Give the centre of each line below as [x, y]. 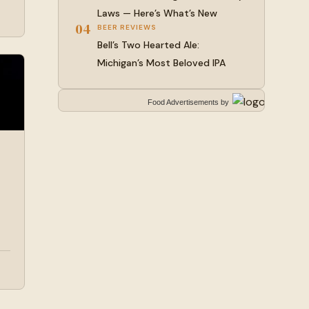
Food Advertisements [183, 102]
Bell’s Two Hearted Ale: [148, 45]
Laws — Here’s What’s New [157, 13]
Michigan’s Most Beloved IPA [161, 63]
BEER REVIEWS [127, 27]
